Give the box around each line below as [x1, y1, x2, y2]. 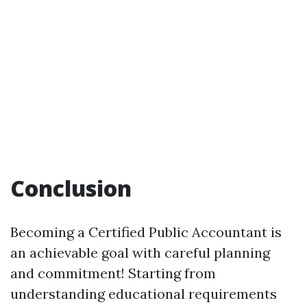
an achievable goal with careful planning [10, 244, 270, 261]
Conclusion [10, 173, 132, 203]
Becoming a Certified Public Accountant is [10, 223, 282, 241]
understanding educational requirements [10, 285, 277, 302]
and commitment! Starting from [10, 265, 216, 282]
